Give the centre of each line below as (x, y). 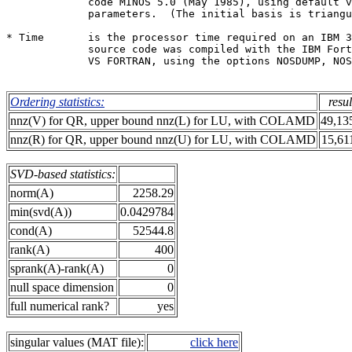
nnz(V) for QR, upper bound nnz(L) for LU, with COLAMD (163, 121)
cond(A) (31, 231)
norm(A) (32, 193)
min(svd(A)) (41, 212)
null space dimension (62, 287)
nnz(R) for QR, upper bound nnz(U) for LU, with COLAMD (163, 139)
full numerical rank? (60, 306)
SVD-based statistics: (63, 174)
